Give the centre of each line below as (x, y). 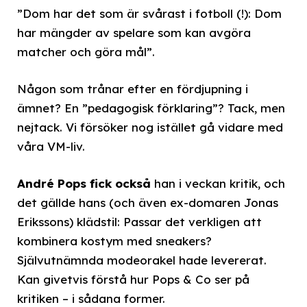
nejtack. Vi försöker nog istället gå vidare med (150, 127)
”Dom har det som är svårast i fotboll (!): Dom (149, 13)
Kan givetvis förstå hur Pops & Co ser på (133, 280)
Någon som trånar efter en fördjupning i (133, 88)
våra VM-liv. (51, 146)
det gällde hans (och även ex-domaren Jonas (148, 203)
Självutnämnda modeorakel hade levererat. (142, 260)
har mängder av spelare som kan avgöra (134, 32)
